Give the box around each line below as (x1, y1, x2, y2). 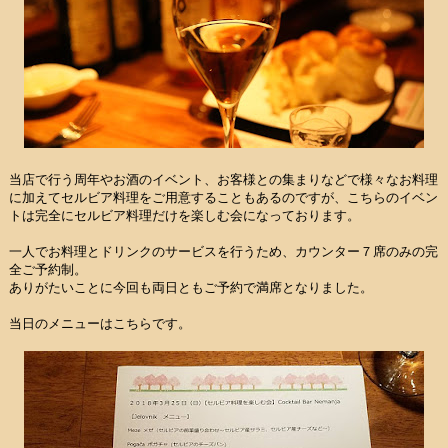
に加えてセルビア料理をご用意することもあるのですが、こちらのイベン (9, 190, 438, 205)
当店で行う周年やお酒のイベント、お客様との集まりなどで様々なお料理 (9, 172, 438, 187)
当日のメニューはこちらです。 (9, 316, 191, 331)
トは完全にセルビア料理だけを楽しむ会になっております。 (9, 208, 360, 223)
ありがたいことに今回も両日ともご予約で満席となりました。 (9, 280, 373, 295)
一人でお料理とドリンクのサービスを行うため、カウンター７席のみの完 (9, 244, 438, 259)
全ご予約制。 (9, 262, 87, 277)
